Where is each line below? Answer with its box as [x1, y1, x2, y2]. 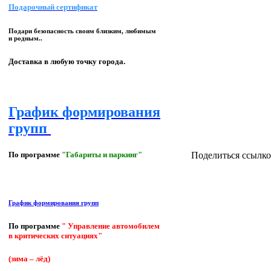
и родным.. [8, 34, 42, 42]
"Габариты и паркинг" [62, 149, 142, 159]
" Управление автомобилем [62, 221, 160, 230]
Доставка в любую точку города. [8, 57, 125, 67]
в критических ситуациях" [8, 231, 102, 240]
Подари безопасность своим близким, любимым [8, 27, 156, 35]
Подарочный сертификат [8, 2, 97, 12]
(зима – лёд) [8, 254, 50, 264]
